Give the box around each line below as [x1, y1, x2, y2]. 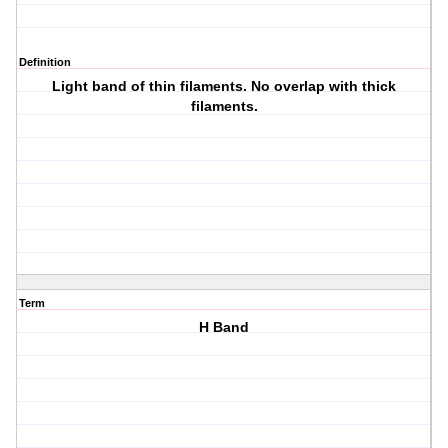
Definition [19, 56, 71, 69]
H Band [199, 319, 250, 336]
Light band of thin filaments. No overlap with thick [52, 78, 397, 95]
